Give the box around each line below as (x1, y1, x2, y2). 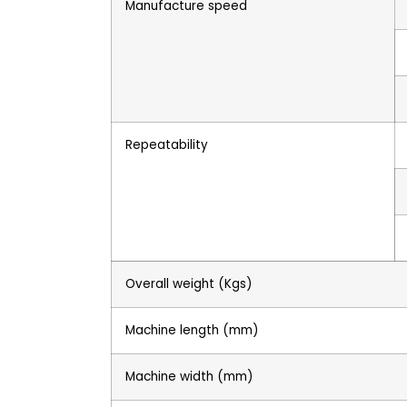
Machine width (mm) (125, 367, 253, 385)
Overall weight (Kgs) (125, 274, 252, 293)
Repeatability (125, 135, 208, 154)
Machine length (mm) (125, 321, 258, 339)
